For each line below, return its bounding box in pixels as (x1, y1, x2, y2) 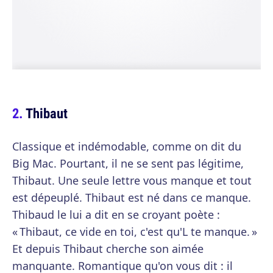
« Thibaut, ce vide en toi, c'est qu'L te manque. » (12, 224, 257, 239)
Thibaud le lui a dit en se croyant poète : (12, 207, 220, 222)
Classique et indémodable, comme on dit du (12, 139, 241, 154)
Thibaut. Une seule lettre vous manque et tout (12, 173, 252, 188)
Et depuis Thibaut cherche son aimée (12, 241, 204, 256)
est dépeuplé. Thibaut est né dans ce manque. (12, 190, 251, 205)
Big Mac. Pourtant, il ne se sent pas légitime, (12, 156, 244, 171)
